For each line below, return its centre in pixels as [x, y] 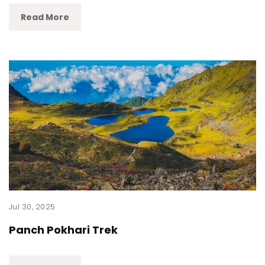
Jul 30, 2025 [32, 207]
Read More [45, 17]
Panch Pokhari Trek [63, 230]
